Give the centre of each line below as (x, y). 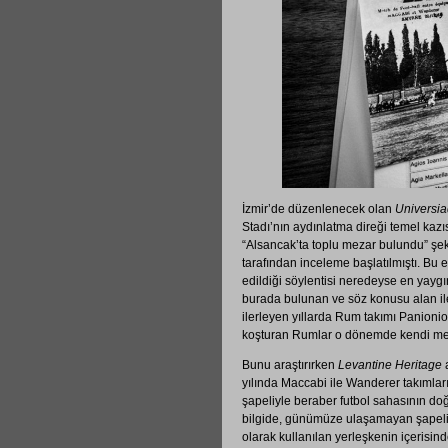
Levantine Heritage (390, 364)
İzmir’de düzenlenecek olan (318, 208)
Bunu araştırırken (290, 364)
